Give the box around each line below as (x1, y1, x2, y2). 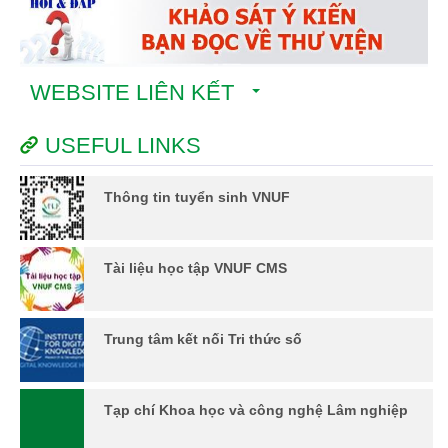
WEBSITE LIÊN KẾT (30, 79, 252, 105)
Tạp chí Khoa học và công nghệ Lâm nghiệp (104, 401, 408, 418)
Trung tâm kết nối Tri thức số (104, 330, 302, 347)
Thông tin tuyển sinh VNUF (104, 188, 290, 205)
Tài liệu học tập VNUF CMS (104, 259, 287, 276)
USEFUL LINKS (45, 132, 201, 158)
